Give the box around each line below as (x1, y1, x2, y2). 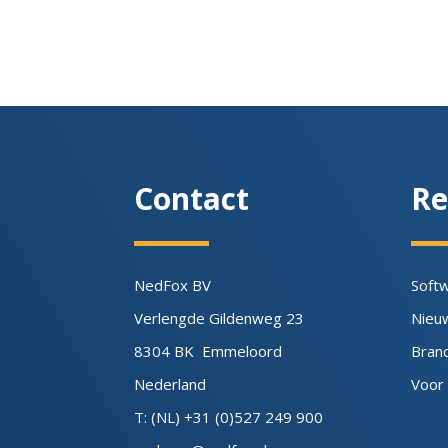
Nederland (134, 373, 207, 394)
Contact (134, 177, 250, 219)
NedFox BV (134, 274, 212, 295)
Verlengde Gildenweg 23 (134, 307, 305, 328)
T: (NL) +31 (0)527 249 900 (134, 406, 324, 427)
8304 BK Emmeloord (134, 340, 283, 361)
